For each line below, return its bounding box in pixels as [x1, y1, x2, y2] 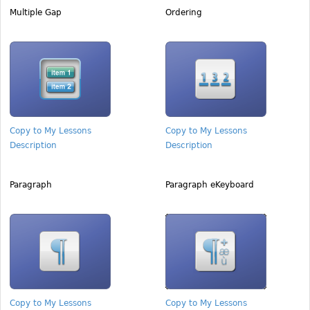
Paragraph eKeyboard [165, 180, 254, 190]
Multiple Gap [10, 8, 62, 17]
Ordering [165, 8, 202, 17]
